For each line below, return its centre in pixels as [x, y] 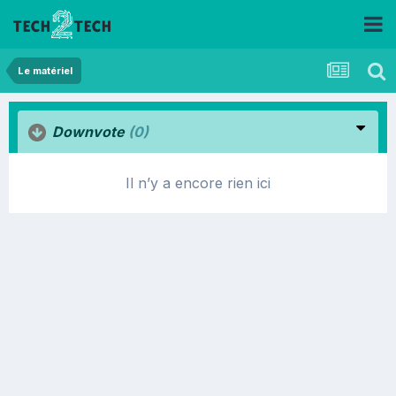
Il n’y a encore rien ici [198, 183]
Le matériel [45, 71]
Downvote [88, 132]
